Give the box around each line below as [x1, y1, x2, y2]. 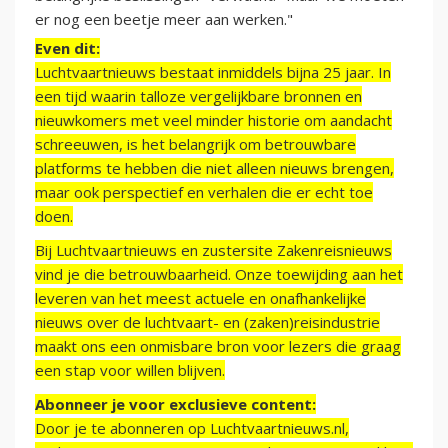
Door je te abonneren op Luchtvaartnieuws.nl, [35, 418, 349, 439]
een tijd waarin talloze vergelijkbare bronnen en [35, 86, 362, 107]
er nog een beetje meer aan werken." [35, 9, 293, 30]
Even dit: [35, 38, 100, 59]
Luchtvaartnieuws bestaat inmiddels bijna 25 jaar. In [35, 62, 391, 83]
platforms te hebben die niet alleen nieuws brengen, [35, 158, 394, 179]
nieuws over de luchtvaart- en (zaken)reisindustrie [35, 312, 380, 333]
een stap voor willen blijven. [35, 360, 225, 381]
